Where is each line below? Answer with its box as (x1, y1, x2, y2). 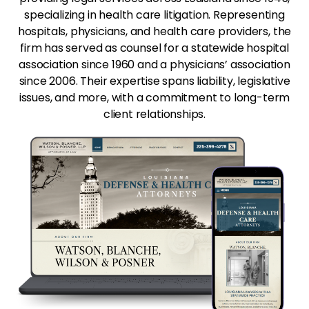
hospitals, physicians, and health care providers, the (17, 23, 292, 39)
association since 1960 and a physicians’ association (19, 57, 290, 72)
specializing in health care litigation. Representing (24, 7, 285, 23)
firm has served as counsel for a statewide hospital (20, 40, 289, 56)
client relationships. (103, 106, 206, 122)
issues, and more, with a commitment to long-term (19, 90, 290, 106)
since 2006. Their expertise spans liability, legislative (19, 73, 290, 89)
